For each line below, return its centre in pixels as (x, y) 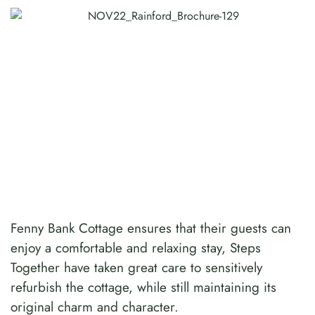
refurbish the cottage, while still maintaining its (143, 287)
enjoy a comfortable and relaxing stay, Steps (136, 247)
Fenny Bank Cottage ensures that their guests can (151, 228)
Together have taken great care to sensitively (136, 267)
